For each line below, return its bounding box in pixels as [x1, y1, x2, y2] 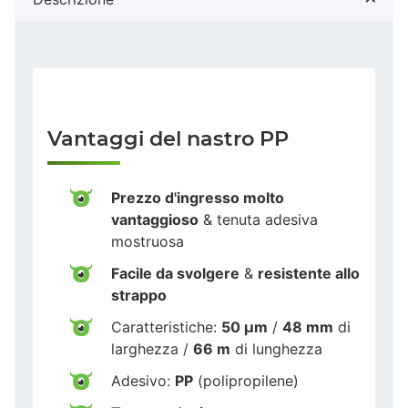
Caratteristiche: [111, 317, 221, 336]
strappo [111, 285, 167, 304]
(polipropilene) [193, 371, 299, 390]
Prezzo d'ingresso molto [111, 188, 284, 207]
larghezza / [111, 339, 193, 358]
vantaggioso [111, 209, 199, 229]
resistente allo [258, 263, 360, 282]
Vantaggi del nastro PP [47, 125, 289, 151]
